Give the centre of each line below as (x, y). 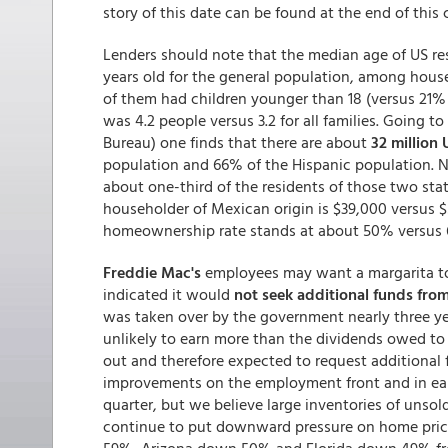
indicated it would (168, 294)
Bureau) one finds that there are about (237, 142)
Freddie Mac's (152, 272)
